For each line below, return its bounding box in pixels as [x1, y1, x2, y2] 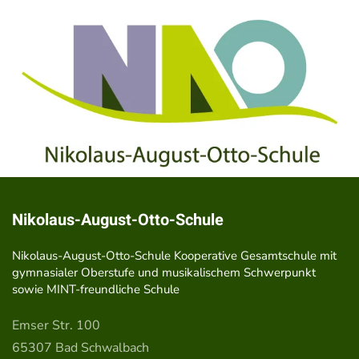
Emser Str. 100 [12, 317, 100, 335]
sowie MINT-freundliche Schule [12, 281, 179, 298]
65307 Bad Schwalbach [12, 339, 149, 357]
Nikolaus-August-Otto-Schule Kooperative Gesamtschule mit [12, 248, 337, 264]
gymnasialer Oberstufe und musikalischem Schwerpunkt [12, 264, 316, 281]
